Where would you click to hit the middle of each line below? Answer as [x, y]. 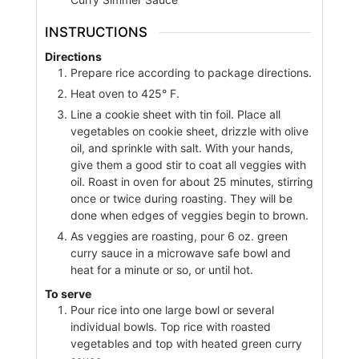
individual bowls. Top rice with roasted [170, 327]
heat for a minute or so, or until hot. [161, 269]
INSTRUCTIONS [96, 32]
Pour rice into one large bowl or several [172, 310]
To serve [68, 294]
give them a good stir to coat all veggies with [188, 164]
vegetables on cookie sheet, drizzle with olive [189, 131]
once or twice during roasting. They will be [181, 198]
